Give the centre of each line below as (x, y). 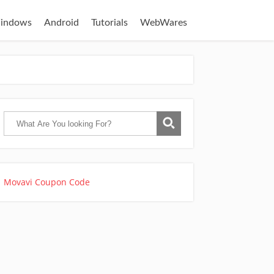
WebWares (164, 23)
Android (61, 23)
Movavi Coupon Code (47, 182)
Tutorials (109, 23)
